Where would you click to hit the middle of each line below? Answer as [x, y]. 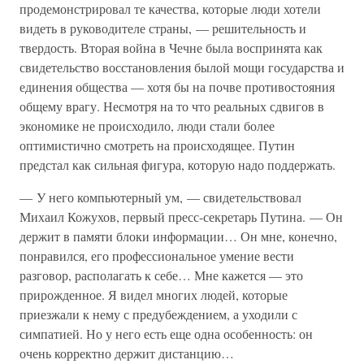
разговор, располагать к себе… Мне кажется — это [161, 275]
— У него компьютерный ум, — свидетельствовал [160, 197]
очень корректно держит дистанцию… [127, 353]
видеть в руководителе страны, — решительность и [163, 28]
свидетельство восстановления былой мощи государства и [182, 67]
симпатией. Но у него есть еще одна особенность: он [166, 334]
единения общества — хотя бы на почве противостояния [177, 87]
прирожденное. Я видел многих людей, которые [154, 295]
